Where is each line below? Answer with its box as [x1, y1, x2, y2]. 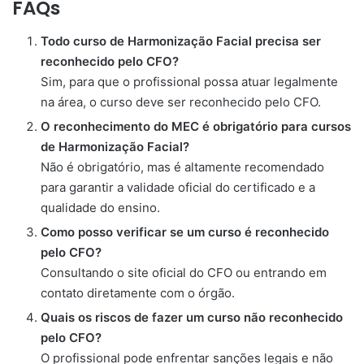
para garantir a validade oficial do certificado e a [41, 179, 315, 195]
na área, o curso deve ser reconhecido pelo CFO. [41, 93, 321, 110]
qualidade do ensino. [41, 199, 160, 215]
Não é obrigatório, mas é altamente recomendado [41, 158, 324, 175]
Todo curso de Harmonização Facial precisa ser [41, 32, 321, 49]
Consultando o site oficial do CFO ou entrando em [41, 264, 327, 280]
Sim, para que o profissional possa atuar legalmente [41, 73, 338, 89]
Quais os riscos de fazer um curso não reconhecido [41, 309, 343, 325]
